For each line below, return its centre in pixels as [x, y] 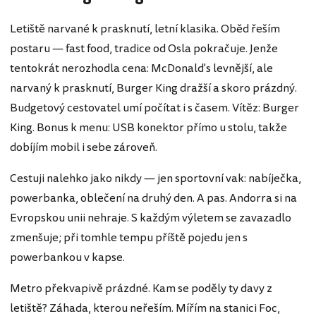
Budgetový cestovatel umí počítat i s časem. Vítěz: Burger [154, 108]
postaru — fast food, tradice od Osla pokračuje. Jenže [144, 48]
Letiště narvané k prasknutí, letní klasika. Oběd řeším [145, 29]
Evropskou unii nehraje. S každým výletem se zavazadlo [151, 218]
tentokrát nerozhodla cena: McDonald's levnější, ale [141, 68]
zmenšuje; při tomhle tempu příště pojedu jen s [129, 237]
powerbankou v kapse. [67, 257]
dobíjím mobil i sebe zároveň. [84, 147]
